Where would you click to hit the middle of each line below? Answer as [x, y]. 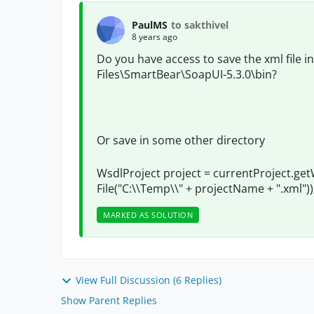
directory [241, 140]
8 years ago [155, 36]
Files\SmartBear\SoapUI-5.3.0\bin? [187, 74]
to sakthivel [200, 25]
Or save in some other [157, 140]
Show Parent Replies [109, 301]
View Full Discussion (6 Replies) [149, 280]
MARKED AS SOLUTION [148, 215]
